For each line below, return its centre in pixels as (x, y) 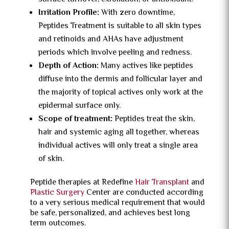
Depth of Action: (68, 66)
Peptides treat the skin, (153, 119)
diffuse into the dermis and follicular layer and (120, 79)
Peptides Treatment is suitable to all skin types (120, 26)
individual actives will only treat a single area (118, 146)
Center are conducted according (144, 193)
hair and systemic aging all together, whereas (119, 133)
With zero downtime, (137, 13)
